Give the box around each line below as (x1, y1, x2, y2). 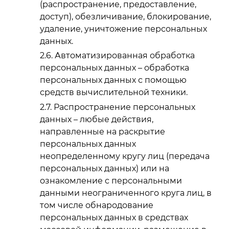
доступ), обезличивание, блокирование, (40, 11, 211, 21)
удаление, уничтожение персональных (40, 24, 207, 34)
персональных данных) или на (40, 164, 169, 174)
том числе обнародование (40, 200, 153, 211)
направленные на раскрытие (40, 127, 165, 137)
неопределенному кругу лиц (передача (40, 151, 210, 162)
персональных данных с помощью (40, 75, 187, 85)
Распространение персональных (54, 102, 195, 112)
